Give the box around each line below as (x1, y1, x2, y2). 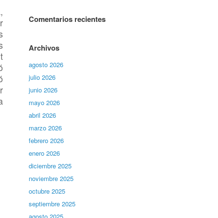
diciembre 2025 (29, 161, 72, 170)
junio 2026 (29, 85, 58, 94)
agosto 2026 (29, 60, 64, 69)
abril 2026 (29, 110, 56, 120)
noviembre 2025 (29, 174, 74, 183)
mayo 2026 (29, 98, 60, 107)
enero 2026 (29, 148, 60, 158)
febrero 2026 (29, 136, 64, 145)
